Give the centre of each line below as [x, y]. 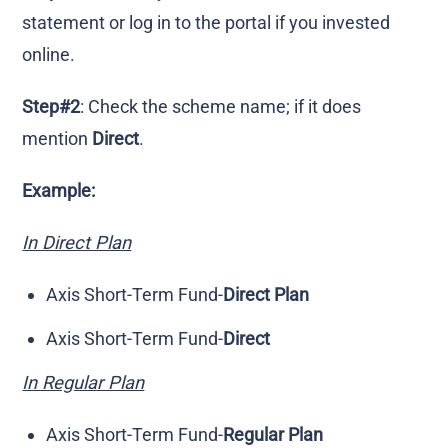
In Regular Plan [83, 382]
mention [57, 138]
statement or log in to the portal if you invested [206, 22]
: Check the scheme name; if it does [221, 106]
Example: [59, 190]
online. [49, 54]
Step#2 [51, 106]
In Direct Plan [77, 242]
